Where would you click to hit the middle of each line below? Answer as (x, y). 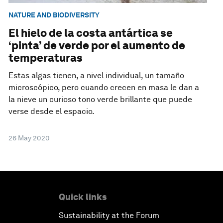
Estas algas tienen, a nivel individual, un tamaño (97, 76)
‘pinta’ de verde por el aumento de (97, 46)
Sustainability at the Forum (109, 216)
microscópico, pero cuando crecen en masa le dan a (104, 88)
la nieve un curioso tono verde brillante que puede (101, 100)
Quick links (83, 197)
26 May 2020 (29, 138)
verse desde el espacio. (52, 111)
